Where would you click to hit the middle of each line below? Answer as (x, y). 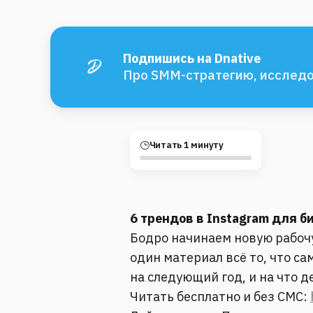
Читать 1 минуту (186, 145)
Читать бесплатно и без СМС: (220, 297)
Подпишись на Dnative (192, 59)
